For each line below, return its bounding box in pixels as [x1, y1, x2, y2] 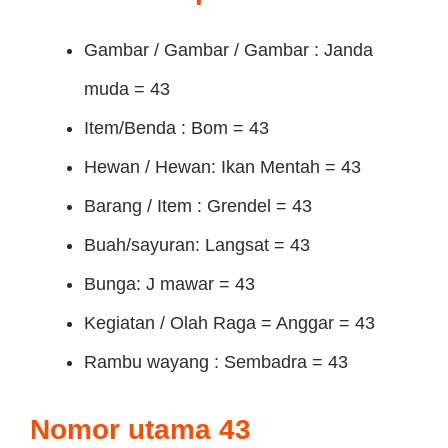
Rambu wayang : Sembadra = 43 [84, 352, 348, 372]
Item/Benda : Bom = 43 [84, 118, 269, 138]
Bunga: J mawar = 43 [84, 274, 255, 294]
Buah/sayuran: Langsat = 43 [84, 235, 310, 255]
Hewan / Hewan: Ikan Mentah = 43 [84, 157, 361, 177]
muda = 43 [84, 79, 170, 99]
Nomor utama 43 [30, 414, 251, 445]
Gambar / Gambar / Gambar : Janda [84, 40, 373, 60]
